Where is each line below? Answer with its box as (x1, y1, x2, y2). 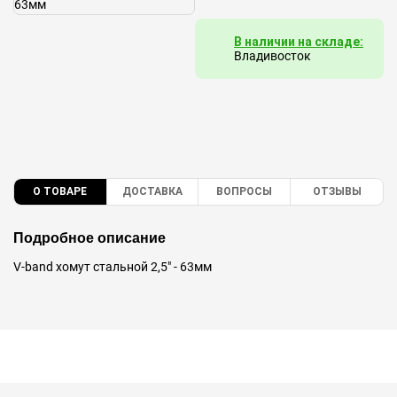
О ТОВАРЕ (33, 185, 87, 198)
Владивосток (234, 49, 311, 63)
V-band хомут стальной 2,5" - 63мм (13, 260, 212, 275)
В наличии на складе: (234, 35, 363, 49)
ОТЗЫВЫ (312, 185, 362, 198)
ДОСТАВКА (122, 185, 183, 198)
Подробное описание (13, 230, 166, 246)
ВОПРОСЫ (216, 185, 272, 198)
